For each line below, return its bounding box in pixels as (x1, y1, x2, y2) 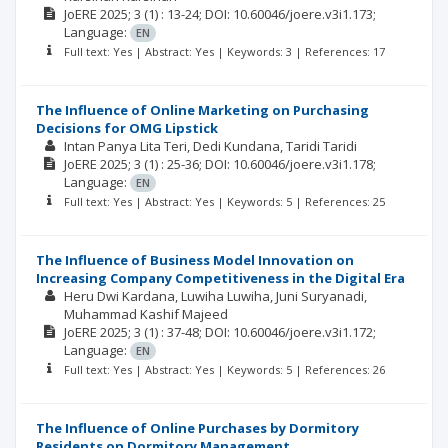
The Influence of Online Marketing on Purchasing (36, 101, 369, 119)
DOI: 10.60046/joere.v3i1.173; (204, 5, 376, 23)
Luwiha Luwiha (180, 287, 270, 305)
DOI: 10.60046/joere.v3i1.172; (204, 323, 376, 341)
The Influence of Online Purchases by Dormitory (36, 419, 359, 437)
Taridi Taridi (285, 137, 357, 155)
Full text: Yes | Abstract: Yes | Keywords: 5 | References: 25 (63, 194, 385, 209)
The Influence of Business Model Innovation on (36, 251, 354, 269)
